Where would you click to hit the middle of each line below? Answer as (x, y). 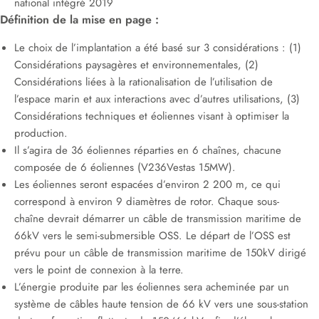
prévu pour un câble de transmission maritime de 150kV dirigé (160, 253)
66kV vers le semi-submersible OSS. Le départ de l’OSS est (152, 236)
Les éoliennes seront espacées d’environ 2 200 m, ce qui (147, 184)
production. (41, 133)
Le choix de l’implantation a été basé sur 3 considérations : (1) (158, 48)
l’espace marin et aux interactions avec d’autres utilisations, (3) (157, 99)
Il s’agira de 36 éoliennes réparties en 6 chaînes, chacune (148, 150)
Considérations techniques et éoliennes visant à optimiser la (152, 116)
